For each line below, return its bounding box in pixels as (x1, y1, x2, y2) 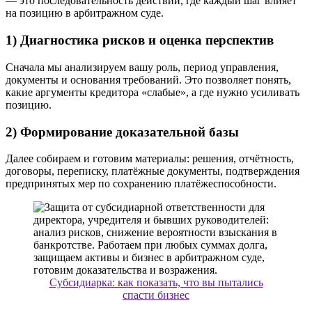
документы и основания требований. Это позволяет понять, (6, 73, 291, 86)
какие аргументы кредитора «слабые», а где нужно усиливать (6, 86, 299, 98)
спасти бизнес (123, 289, 189, 302)
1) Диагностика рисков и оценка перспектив (6, 33, 274, 48)
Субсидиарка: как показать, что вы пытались (49, 276, 263, 289)
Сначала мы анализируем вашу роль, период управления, (6, 61, 279, 73)
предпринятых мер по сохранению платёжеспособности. (6, 178, 276, 190)
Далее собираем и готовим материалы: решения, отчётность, (6, 153, 294, 165)
